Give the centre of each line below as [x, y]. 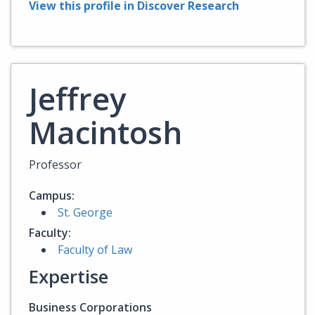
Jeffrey [78, 98]
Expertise [69, 276]
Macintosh [105, 132]
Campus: [52, 195]
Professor [55, 165]
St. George [85, 212]
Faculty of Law [95, 250]
